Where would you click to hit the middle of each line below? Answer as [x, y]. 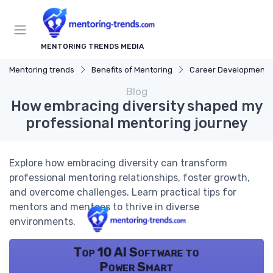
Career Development [229, 70]
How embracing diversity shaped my [136, 106]
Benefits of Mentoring [132, 70]
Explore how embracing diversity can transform [118, 163]
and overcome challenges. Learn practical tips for [123, 193]
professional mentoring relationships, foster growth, [129, 178]
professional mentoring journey [136, 123]
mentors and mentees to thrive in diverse [104, 207]
